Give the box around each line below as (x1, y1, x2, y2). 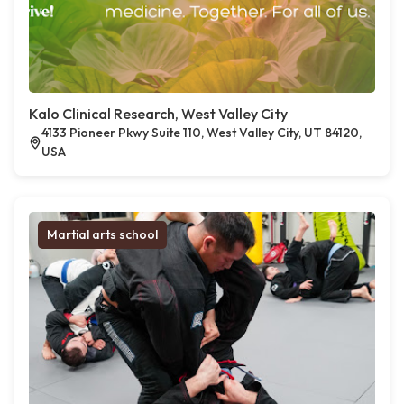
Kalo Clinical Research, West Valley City (29, 105, 288, 124)
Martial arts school (47, 226, 158, 243)
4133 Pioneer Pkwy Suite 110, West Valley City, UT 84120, (41, 124, 363, 142)
